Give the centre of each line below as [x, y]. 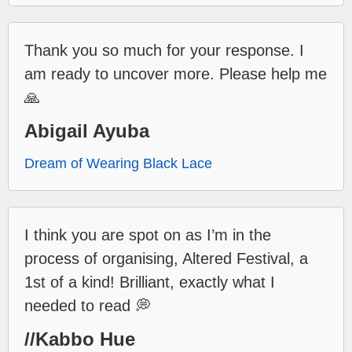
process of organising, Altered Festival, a [166, 258]
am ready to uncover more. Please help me [176, 73]
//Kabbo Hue [80, 339]
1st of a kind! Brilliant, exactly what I [150, 282]
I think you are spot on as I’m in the [148, 235]
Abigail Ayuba [87, 130]
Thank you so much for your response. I [164, 50]
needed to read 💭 [88, 305]
